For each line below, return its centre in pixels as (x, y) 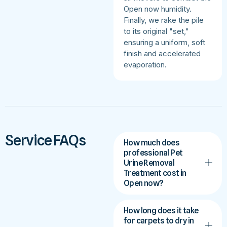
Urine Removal (149, 163)
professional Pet (153, 153)
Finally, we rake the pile (164, 20)
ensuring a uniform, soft (164, 42)
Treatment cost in (155, 173)
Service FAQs (45, 140)
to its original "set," (156, 31)
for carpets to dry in (159, 220)
